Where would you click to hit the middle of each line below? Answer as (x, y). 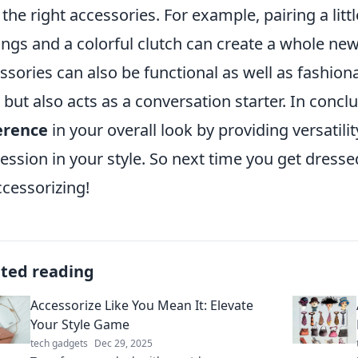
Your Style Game (80, 325)
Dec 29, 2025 (123, 344)
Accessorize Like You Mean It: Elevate (142, 306)
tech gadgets (59, 344)
